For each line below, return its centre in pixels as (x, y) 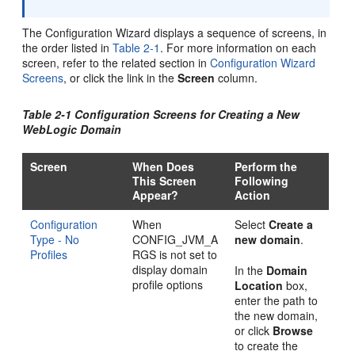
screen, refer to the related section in (116, 63)
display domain (170, 269)
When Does (164, 166)
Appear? (156, 195)
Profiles (49, 254)
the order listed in (68, 48)
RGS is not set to (175, 254)
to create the (267, 345)
